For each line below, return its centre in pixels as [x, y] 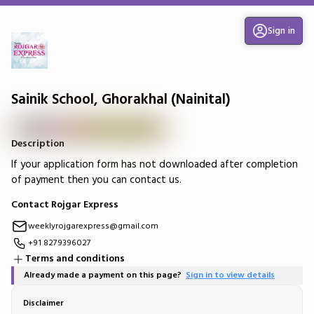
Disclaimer [43, 303]
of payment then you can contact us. [96, 180]
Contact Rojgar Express [65, 205]
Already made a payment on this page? [105, 275]
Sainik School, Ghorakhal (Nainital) [121, 99]
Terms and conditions [75, 259]
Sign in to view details [230, 275]
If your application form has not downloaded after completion [155, 165]
